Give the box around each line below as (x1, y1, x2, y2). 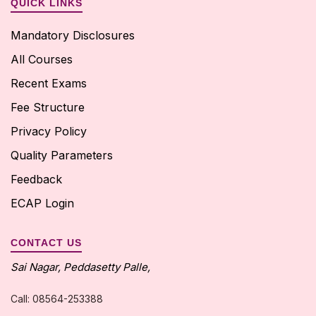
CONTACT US (11, 236, 82, 248)
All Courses (11, 51, 73, 66)
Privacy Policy (11, 123, 87, 138)
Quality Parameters (11, 147, 113, 162)
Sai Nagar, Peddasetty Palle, (11, 260, 150, 274)
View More (21, 63, 82, 78)
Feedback (11, 171, 62, 186)
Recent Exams (11, 75, 87, 90)
